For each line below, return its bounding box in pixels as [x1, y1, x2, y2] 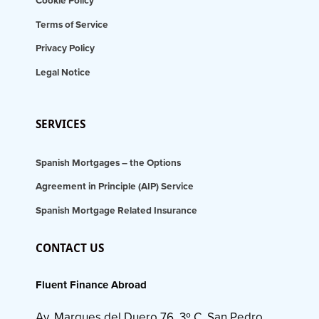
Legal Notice [36, 66, 90, 78]
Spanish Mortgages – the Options [36, 157, 181, 169]
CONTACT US [36, 240, 104, 255]
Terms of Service [36, 19, 108, 31]
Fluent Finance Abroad [36, 278, 147, 291]
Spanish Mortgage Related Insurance [36, 204, 197, 216]
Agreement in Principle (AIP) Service [36, 181, 194, 192]
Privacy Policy [36, 43, 95, 54]
